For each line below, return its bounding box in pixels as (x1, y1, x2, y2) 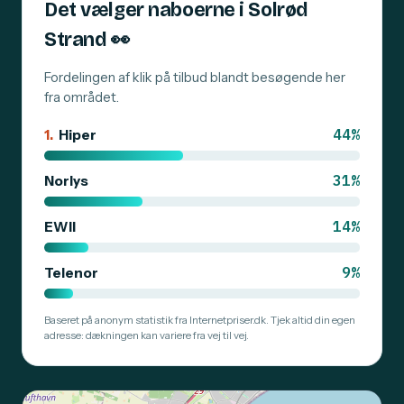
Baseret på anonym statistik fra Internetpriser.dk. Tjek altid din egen (44, 314, 355, 327)
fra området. (44, 89, 119, 106)
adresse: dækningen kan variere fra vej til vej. (44, 329, 249, 343)
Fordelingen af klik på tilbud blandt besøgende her (44, 69, 345, 87)
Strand (44, 28, 111, 52)
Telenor (44, 264, 98, 282)
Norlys (44, 172, 88, 190)
